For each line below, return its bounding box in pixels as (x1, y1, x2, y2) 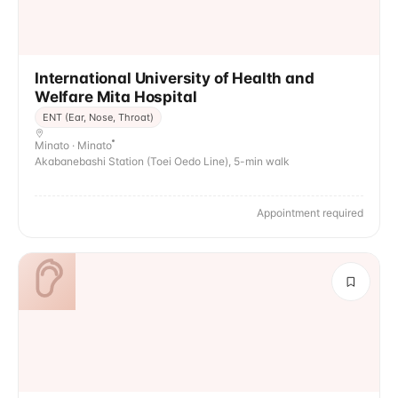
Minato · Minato (35, 139, 112, 152)
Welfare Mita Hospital (35, 88, 197, 106)
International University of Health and (35, 69, 314, 87)
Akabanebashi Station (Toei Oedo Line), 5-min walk (35, 155, 290, 168)
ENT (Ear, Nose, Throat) (43, 111, 154, 123)
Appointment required (257, 206, 363, 219)
